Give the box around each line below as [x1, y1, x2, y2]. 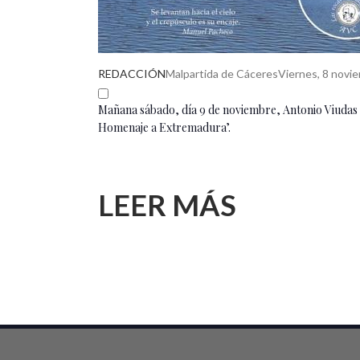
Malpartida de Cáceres [166, 67, 278, 80]
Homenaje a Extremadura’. [98, 120, 231, 135]
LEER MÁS [98, 187, 236, 223]
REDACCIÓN [98, 67, 166, 80]
